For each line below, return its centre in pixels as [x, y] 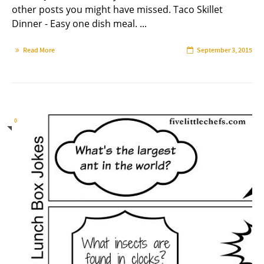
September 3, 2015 [225, 50]
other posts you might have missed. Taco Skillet [117, 9]
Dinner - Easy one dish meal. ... [79, 23]
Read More [39, 50]
